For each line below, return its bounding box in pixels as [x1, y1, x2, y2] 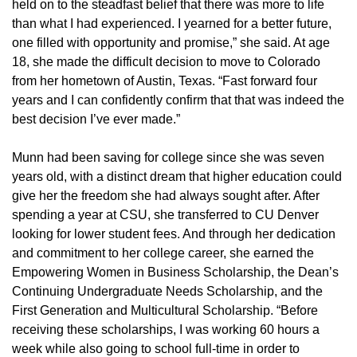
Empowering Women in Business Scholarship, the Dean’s [12, 265, 339, 279]
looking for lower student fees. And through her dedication [12, 226, 335, 241]
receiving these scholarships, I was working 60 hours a [12, 322, 320, 336]
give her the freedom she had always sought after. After [12, 188, 320, 202]
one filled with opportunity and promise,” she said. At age [12, 35, 330, 49]
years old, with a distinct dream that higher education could [12, 169, 342, 183]
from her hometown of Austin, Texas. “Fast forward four [12, 73, 317, 88]
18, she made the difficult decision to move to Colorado [12, 54, 320, 69]
